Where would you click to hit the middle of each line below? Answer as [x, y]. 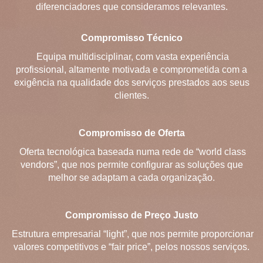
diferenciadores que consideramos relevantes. [131, 7]
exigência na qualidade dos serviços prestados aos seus [131, 82]
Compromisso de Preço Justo [131, 215]
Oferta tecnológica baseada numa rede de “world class [133, 152]
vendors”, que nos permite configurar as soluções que [131, 165]
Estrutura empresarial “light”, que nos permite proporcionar [133, 234]
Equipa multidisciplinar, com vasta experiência [133, 57]
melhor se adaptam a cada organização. [131, 178]
